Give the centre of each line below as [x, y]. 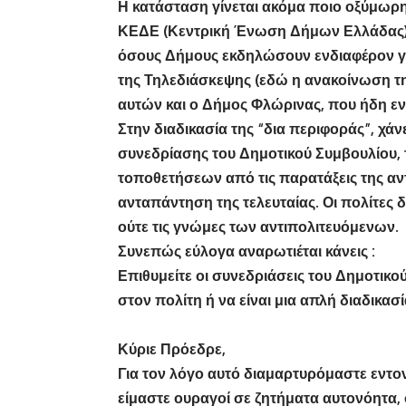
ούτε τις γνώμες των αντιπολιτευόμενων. [258, 227]
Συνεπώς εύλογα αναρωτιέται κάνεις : [246, 251]
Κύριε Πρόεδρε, [172, 349]
